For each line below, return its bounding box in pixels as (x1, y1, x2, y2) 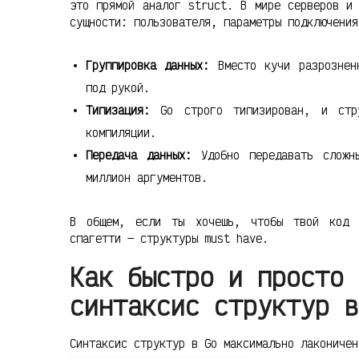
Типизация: (86, 102, 150, 118)
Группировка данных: (86, 57, 210, 73)
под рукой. (86, 79, 150, 95)
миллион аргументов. (86, 169, 208, 185)
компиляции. (86, 124, 156, 140)
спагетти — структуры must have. (70, 230, 268, 246)
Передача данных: (86, 147, 192, 163)
